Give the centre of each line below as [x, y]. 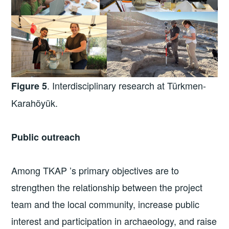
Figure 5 [29, 86]
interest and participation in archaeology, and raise [114, 221]
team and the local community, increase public [106, 204]
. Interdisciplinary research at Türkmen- [127, 86]
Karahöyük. [35, 103]
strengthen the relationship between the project [107, 187]
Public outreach [46, 137]
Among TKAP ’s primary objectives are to [95, 170]
